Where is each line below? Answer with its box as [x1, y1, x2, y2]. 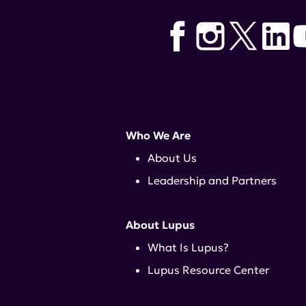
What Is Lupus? [148, 240, 229, 255]
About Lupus [126, 218, 195, 232]
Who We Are [126, 128, 191, 143]
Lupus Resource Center [148, 263, 269, 277]
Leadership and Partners [148, 173, 277, 188]
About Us [148, 151, 197, 165]
